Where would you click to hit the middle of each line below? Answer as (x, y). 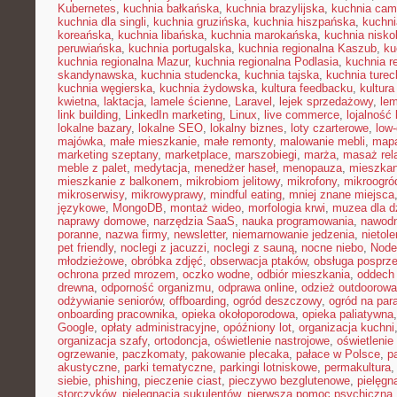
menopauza (312, 168)
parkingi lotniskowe (269, 367)
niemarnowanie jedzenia (293, 234)
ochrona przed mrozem (117, 274)
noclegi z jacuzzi (163, 248)
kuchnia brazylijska (275, 8)
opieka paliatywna (348, 314)
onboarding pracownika (116, 314)
